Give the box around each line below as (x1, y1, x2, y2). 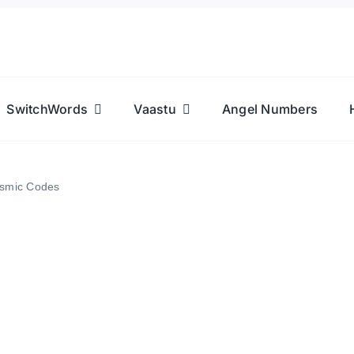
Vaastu (134, 101, 176, 118)
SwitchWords (6, 101, 88, 118)
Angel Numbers (222, 101, 318, 118)
